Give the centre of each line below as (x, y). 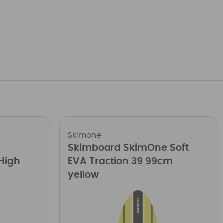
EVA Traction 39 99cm (120, 161)
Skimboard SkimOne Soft (128, 148)
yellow (83, 175)
